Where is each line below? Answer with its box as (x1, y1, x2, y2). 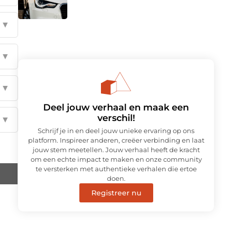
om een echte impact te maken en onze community (30, 155, 202, 163)
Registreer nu (91, 188, 141, 197)
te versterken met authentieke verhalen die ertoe (35, 164, 197, 173)
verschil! (97, 112, 135, 124)
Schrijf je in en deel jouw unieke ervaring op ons (38, 126, 194, 135)
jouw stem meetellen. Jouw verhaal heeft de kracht (32, 145, 200, 154)
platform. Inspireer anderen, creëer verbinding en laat (28, 136, 204, 144)
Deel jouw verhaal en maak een (43, 101, 189, 113)
